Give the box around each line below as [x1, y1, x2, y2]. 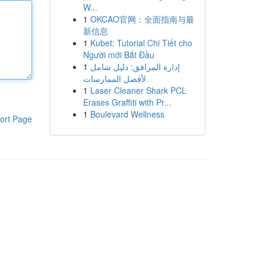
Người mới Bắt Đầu [83, 49, 154, 61]
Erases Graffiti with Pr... [83, 96, 171, 108]
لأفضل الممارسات [83, 72, 146, 84]
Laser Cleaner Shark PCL [90, 84, 186, 96]
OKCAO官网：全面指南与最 [90, 13, 194, 25]
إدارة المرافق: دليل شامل [90, 61, 180, 72]
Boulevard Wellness [90, 108, 164, 120]
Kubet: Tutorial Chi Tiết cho [90, 37, 192, 49]
